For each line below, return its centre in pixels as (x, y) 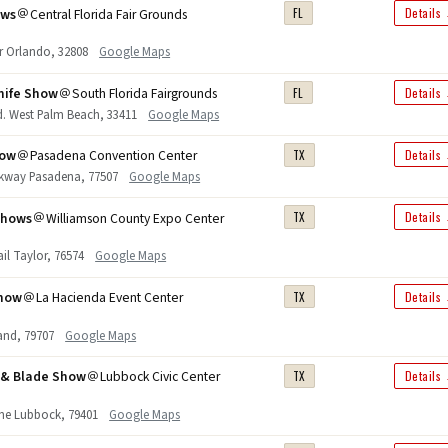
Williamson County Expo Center (135, 218)
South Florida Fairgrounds (145, 93)
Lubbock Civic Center (160, 377)
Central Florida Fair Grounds (109, 14)
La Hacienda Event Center (110, 298)
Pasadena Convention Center (114, 156)
